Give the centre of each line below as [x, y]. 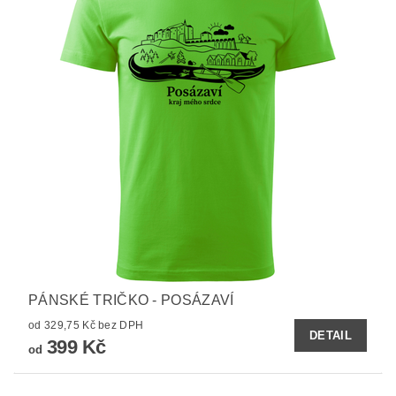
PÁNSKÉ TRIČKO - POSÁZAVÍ [131, 300]
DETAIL [331, 335]
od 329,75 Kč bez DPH [121, 325]
